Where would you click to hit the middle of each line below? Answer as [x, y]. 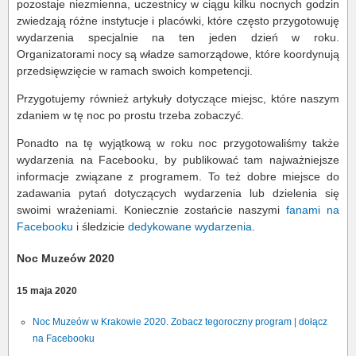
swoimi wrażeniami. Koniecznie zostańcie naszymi [152, 210]
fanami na [313, 210]
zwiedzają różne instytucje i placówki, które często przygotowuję [178, 21]
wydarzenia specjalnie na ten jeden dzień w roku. [178, 37]
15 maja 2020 [47, 290]
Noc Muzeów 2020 [66, 258]
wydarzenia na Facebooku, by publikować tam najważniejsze [178, 160]
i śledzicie [101, 226]
